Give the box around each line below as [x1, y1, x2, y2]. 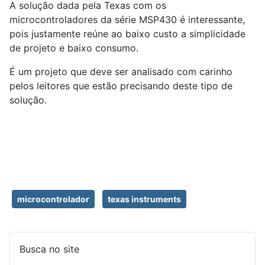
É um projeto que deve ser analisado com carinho [9, 66, 232, 78]
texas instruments [108, 194, 181, 205]
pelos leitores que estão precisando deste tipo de [9, 80, 232, 92]
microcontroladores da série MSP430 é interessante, [9, 14, 245, 26]
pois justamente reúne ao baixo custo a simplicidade [9, 28, 245, 40]
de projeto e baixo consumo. [9, 42, 138, 54]
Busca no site [20, 243, 79, 256]
